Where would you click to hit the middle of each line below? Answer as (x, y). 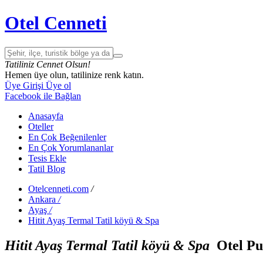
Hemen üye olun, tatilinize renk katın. (74, 75)
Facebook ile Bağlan (43, 96)
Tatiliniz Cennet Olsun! (48, 64)
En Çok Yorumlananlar (71, 147)
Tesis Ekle (47, 158)
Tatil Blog (47, 168)
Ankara (42, 199)
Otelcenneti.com (58, 188)
